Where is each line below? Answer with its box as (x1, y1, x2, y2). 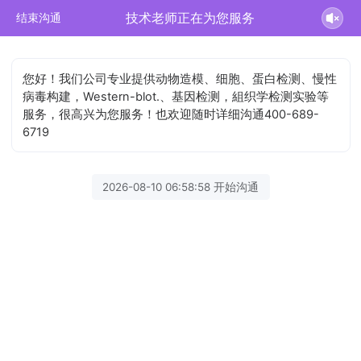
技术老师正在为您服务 (126, 10, 255, 26)
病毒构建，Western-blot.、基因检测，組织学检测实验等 (23, 89, 330, 104)
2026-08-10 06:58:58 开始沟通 (102, 180, 259, 193)
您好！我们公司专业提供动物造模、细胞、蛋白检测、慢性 (23, 71, 338, 86)
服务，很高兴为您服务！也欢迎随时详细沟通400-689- (23, 106, 320, 122)
